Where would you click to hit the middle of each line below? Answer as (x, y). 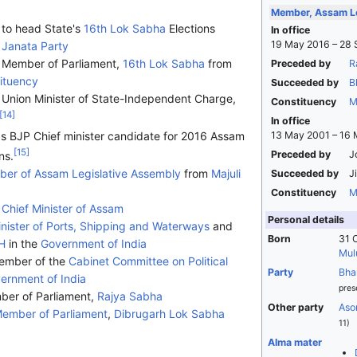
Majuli (226, 173)
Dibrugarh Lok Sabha (169, 313)
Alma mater (294, 343)
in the (23, 243)
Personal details (306, 220)
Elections (190, 29)
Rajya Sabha (129, 296)
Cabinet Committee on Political (148, 261)
